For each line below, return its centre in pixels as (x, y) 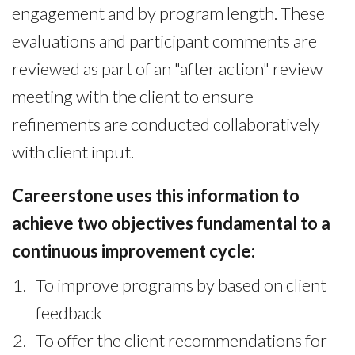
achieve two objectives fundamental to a (171, 223)
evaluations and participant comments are (164, 40)
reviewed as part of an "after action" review (167, 68)
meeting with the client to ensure (133, 96)
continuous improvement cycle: (134, 250)
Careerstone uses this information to (156, 195)
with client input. (73, 151)
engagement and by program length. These (168, 13)
